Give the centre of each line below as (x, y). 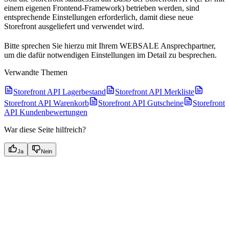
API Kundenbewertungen (46, 112)
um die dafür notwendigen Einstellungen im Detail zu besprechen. (110, 55)
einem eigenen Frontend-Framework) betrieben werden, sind (102, 8)
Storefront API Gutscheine (141, 103)
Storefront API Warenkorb (47, 103)
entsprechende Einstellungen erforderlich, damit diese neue (99, 17)
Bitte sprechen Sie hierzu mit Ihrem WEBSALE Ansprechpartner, (110, 46)
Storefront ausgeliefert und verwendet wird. (74, 27)
